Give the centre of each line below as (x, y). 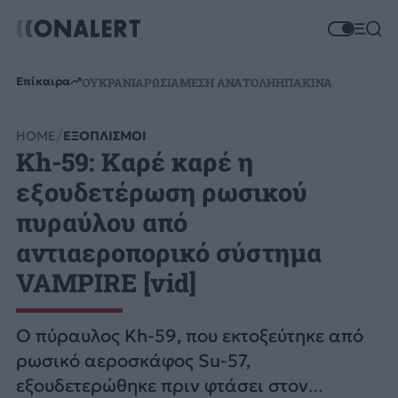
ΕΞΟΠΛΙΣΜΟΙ (104, 135)
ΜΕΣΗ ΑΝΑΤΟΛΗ (227, 82)
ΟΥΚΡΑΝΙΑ (112, 82)
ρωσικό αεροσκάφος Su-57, (133, 361)
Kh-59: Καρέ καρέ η (134, 162)
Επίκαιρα (43, 81)
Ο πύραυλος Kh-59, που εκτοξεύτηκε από (189, 336)
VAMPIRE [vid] (106, 283)
